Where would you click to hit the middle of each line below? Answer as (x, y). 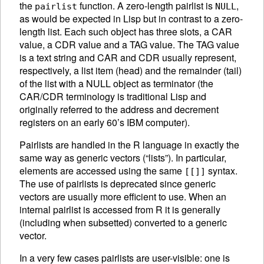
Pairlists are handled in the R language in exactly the (129, 145)
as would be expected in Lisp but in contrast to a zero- (131, 19)
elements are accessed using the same (102, 171)
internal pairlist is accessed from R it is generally (120, 210)
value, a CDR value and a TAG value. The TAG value (129, 45)
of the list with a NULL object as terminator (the (116, 84)
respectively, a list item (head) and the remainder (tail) (131, 71)
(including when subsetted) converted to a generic (123, 223)
